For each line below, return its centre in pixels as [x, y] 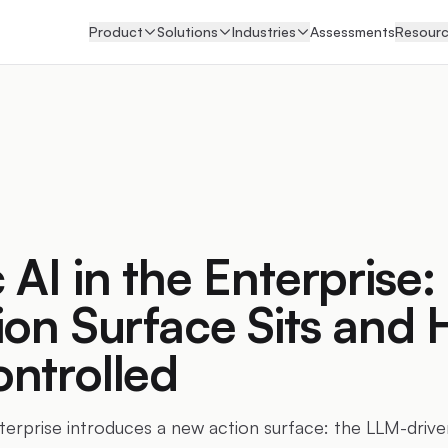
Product [116, 31]
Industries [264, 31]
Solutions [187, 31]
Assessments [352, 31]
